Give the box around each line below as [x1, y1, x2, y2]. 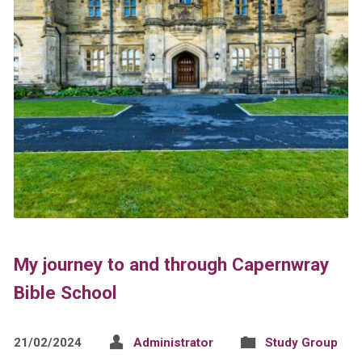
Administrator [133, 335, 213, 351]
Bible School [13, 282, 117, 304]
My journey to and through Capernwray [13, 254, 329, 276]
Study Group [264, 335, 338, 351]
